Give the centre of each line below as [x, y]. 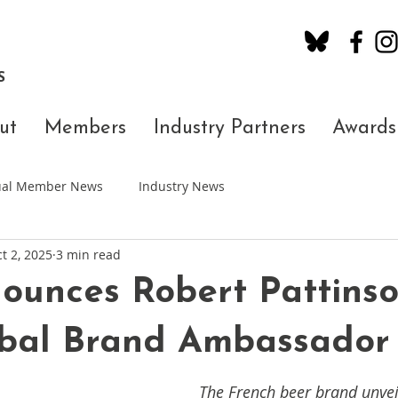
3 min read [88, 254]
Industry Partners [230, 128]
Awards [364, 128]
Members [85, 128]
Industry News [182, 186]
